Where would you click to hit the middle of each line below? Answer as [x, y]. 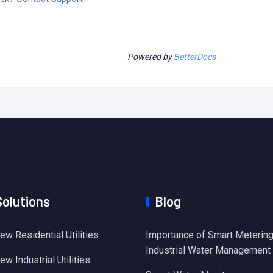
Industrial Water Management [208, 250]
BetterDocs [194, 57]
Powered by [150, 57]
